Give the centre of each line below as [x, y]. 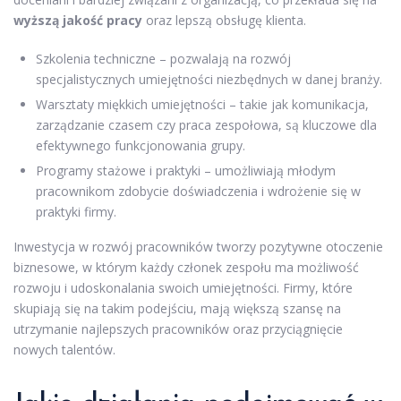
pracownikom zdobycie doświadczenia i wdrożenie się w [198, 191]
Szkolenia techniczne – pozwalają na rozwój [163, 58]
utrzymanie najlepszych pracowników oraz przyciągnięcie [178, 328]
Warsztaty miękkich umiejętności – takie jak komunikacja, [202, 104]
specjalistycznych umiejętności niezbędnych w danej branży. [209, 79]
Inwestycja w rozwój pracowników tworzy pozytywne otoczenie [198, 246]
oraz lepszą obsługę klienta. [224, 20]
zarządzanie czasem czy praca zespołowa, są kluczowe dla [206, 124]
